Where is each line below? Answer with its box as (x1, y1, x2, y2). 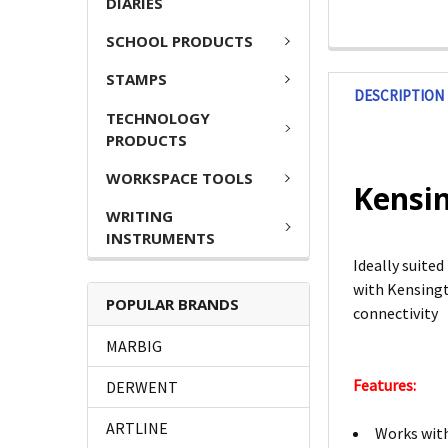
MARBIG (106, 336, 162, 357)
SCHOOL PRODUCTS (106, 30, 253, 51)
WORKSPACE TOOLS (106, 167, 253, 188)
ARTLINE (106, 418, 168, 439)
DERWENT (106, 377, 178, 398)
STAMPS (106, 69, 167, 90)
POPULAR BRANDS (106, 294, 239, 315)
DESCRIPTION (354, 86, 445, 106)
